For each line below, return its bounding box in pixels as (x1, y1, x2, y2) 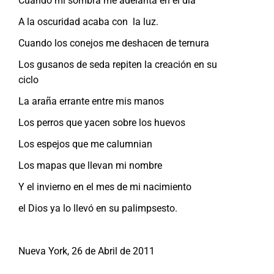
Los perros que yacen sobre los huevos (18, 116, 185, 128)
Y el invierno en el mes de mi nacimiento (18, 180, 191, 193)
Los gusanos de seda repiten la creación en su (18, 58, 217, 70)
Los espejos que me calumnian (18, 138, 152, 150)
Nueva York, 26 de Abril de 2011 (18, 245, 155, 257)
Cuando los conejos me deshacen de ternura (18, 37, 209, 49)
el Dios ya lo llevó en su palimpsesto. (18, 202, 177, 214)
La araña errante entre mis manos (18, 95, 164, 107)
